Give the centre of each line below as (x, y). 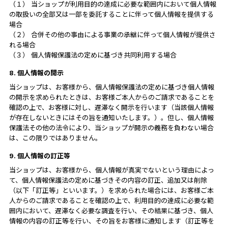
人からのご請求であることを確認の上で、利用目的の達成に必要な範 (111, 200)
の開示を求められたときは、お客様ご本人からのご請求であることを (111, 97)
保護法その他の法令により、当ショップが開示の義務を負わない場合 (111, 127)
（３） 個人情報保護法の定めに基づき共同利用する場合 (93, 55)
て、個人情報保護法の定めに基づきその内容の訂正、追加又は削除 (108, 180)
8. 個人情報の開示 (36, 73)
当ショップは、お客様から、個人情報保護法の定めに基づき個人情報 (111, 87)
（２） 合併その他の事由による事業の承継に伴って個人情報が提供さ (112, 34)
